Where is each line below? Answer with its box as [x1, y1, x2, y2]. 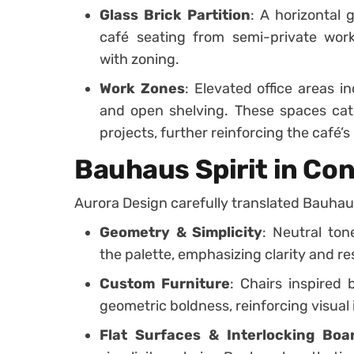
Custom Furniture [100, 275, 231, 292]
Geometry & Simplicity [100, 224, 263, 241]
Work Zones [100, 80, 185, 97]
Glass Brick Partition [100, 6, 250, 24]
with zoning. [100, 51, 179, 68]
